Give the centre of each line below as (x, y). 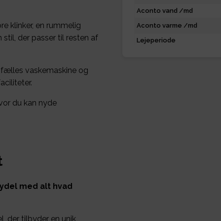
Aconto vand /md (165, 11)
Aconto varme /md (167, 26)
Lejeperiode (156, 40)
